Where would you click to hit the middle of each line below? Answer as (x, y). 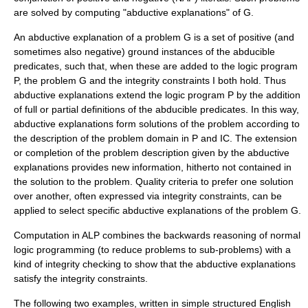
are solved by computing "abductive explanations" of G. (134, 12)
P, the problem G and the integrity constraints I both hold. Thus (150, 80)
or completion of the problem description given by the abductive (152, 153)
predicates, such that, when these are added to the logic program (156, 66)
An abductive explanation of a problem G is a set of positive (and (154, 37)
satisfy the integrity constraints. (81, 278)
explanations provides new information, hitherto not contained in (153, 167)
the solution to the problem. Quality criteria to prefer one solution (154, 181)
